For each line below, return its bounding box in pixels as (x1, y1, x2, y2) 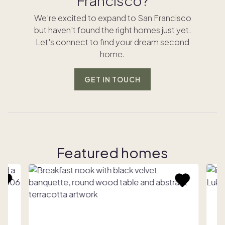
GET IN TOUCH (84, 75, 141, 84)
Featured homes (57, 144, 168, 161)
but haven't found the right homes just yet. (34, 25, 191, 35)
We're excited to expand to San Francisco (34, 13, 191, 23)
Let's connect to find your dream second (36, 37, 189, 47)
